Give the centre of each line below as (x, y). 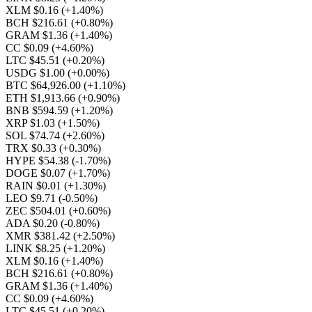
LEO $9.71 (32, 198)
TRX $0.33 (32, 148)
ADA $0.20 (33, 223)
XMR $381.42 (39, 236)
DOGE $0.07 (37, 173)
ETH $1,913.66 (42, 98)
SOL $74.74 (34, 135)
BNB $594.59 (38, 110)
